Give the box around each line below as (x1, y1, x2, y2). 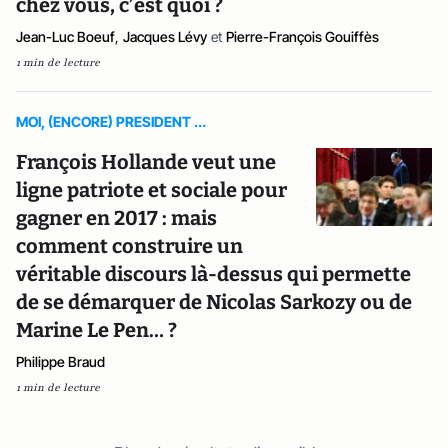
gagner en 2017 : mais (16, 206, 217, 230)
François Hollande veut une (16, 150, 276, 174)
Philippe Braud (16, 353, 105, 370)
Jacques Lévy (123, 28, 207, 45)
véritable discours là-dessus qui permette (16, 262, 411, 286)
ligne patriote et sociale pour (16, 178, 287, 202)
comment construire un (16, 234, 243, 258)
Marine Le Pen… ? (16, 318, 177, 342)
